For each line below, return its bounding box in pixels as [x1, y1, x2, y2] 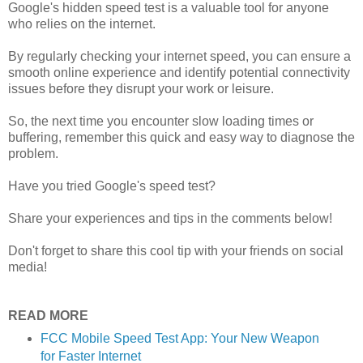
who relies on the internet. [8, 16, 159, 31]
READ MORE [8, 308, 88, 322]
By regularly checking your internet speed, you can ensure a [8, 49, 351, 63]
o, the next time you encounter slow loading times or [17, 113, 314, 128]
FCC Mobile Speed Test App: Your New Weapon [40, 331, 319, 346]
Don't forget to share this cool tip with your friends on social [8, 243, 344, 258]
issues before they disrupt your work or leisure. [8, 81, 277, 96]
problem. [8, 146, 58, 160]
